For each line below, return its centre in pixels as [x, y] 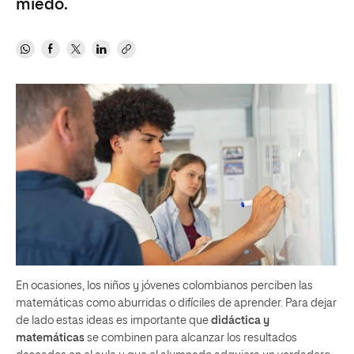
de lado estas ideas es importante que [113, 320]
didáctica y [240, 320]
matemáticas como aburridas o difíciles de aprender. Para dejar [176, 303]
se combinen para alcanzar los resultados [191, 338]
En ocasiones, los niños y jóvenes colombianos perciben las [164, 286]
